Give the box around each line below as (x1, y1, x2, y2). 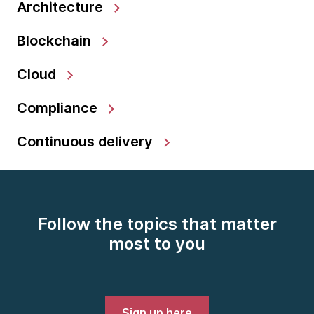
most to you (109, 233, 205, 254)
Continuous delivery (17, 132, 156, 150)
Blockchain (17, 32, 95, 49)
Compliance (17, 99, 101, 116)
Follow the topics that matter (37, 213, 277, 234)
